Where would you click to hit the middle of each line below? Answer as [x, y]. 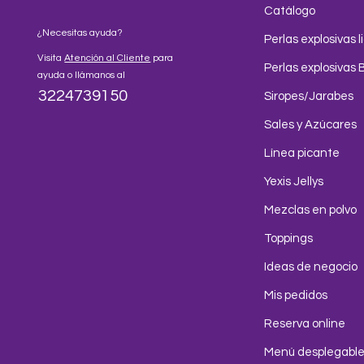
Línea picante [302, 153]
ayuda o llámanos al [82, 75]
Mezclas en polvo [311, 210]
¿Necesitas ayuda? [80, 33]
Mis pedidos [296, 295]
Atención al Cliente [108, 58]
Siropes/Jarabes [309, 96]
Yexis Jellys [294, 182]
